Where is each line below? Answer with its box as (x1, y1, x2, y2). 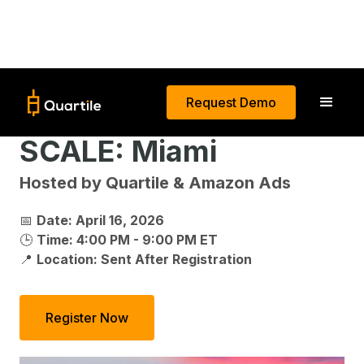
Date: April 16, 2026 (37, 212, 164, 228)
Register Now (45, 310, 128, 326)
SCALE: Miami (19, 133, 217, 169)
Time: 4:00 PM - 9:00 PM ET (37, 232, 218, 248)
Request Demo (186, 94, 276, 110)
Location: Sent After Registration (37, 251, 252, 267)
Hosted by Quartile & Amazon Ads (19, 173, 291, 193)
